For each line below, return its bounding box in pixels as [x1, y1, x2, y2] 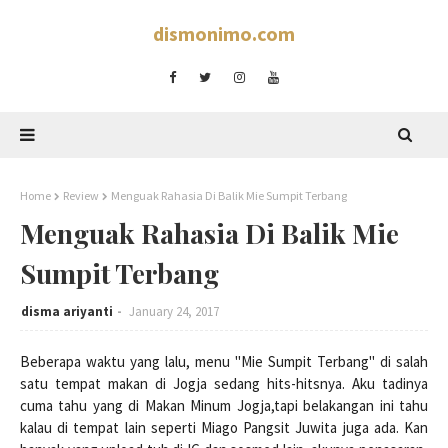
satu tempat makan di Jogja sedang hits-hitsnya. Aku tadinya [20, 374, 428, 393]
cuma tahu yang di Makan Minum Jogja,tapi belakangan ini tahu [20, 396, 428, 415]
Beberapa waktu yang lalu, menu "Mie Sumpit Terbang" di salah [20, 352, 428, 371]
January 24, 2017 [129, 303, 219, 320]
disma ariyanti [21, 303, 113, 320]
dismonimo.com [153, 21, 295, 46]
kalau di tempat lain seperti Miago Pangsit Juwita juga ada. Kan [20, 418, 428, 437]
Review [63, 188, 99, 203]
